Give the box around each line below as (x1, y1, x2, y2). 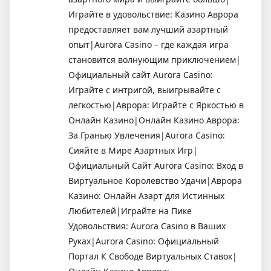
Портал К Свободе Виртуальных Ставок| (68, 250, 237, 262)
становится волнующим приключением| (68, 53, 241, 65)
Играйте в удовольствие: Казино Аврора (68, 8, 238, 20)
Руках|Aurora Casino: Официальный (68, 235, 219, 247)
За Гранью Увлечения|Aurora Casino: (68, 129, 225, 141)
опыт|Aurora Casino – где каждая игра (68, 38, 229, 50)
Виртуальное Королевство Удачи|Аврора (68, 174, 242, 186)
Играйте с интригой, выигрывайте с (68, 83, 221, 96)
